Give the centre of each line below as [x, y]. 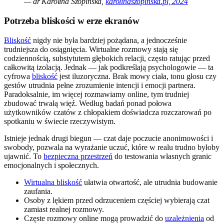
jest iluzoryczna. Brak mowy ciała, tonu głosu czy [137, 76]
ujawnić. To [24, 156]
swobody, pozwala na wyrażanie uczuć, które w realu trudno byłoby [112, 147]
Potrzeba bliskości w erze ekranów [72, 21]
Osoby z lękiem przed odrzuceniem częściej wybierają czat [117, 200]
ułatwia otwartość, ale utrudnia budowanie [150, 182]
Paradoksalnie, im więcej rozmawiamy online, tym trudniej [96, 94]
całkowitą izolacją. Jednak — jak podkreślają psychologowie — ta [109, 67]
